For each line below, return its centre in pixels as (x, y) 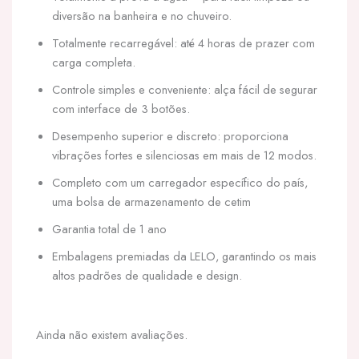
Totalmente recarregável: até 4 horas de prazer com (184, 43)
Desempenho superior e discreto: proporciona (170, 136)
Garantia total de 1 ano (109, 229)
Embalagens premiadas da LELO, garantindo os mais (184, 256)
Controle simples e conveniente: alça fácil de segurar (185, 89)
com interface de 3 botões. (121, 109)
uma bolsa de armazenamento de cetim (151, 202)
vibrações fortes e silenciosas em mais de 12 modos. (184, 155)
